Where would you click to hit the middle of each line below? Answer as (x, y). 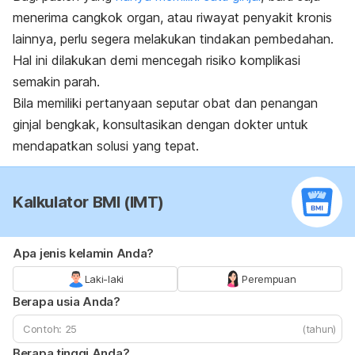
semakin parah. (58, 81)
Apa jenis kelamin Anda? (84, 253)
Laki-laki (104, 279)
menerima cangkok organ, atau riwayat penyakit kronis (172, 17)
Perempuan (269, 279)
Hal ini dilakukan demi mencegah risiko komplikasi (157, 60)
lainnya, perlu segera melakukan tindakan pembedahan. (173, 38)
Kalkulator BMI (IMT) (88, 202)
